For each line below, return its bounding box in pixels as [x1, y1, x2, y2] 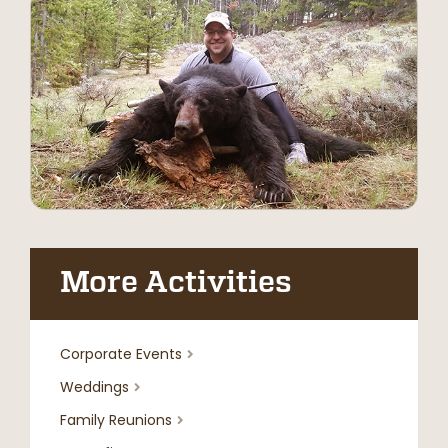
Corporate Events [60, 344, 182, 365]
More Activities [60, 269, 292, 300]
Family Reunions [60, 410, 172, 431]
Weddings [60, 377, 129, 398]
